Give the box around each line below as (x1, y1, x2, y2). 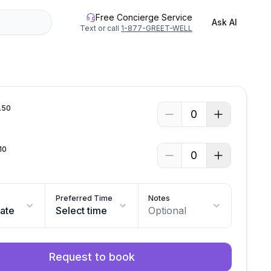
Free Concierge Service (96, 12, 192, 22)
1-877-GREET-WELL (121, 24, 192, 33)
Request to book (48, 250, 135, 263)
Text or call (80, 24, 119, 33)
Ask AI (212, 17, 237, 27)
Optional (148, 204, 187, 217)
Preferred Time (56, 194, 113, 203)
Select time (56, 204, 108, 217)
